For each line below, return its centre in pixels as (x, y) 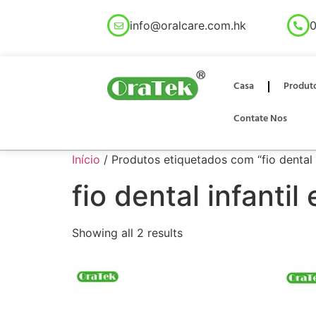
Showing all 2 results (127, 233)
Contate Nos (261, 119)
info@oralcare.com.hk (188, 25)
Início (86, 159)
